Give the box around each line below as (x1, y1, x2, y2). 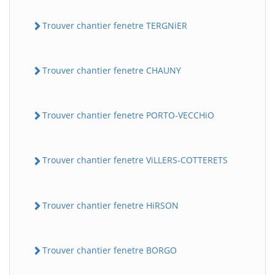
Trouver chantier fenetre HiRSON (42, 199, 179, 211)
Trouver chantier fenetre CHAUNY (42, 64, 181, 76)
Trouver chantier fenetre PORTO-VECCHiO (42, 109, 214, 121)
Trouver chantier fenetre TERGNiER (42, 19, 187, 31)
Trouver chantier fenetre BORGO (42, 244, 177, 256)
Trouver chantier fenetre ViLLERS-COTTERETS (42, 154, 228, 166)
